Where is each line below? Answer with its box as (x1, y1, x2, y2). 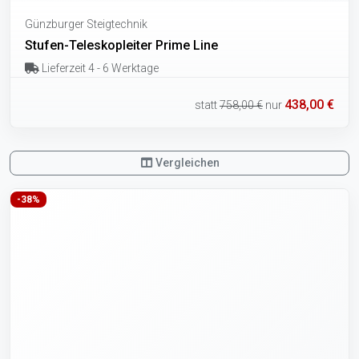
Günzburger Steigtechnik (25, 18, 147, 31)
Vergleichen (153, 156, 220, 170)
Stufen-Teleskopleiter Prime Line (25, 38, 218, 54)
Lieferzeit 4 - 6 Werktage (38, 62, 159, 75)
